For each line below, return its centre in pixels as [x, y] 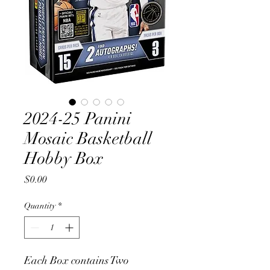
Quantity [40, 206]
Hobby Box [64, 159]
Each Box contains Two [77, 260]
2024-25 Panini [78, 119]
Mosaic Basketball [88, 139]
